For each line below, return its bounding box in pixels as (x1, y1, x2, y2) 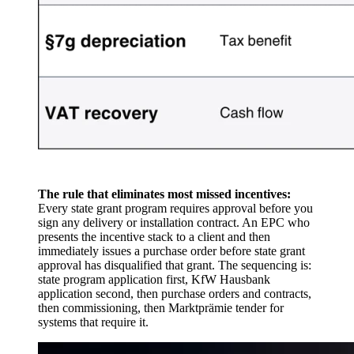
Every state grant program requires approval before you (38, 201, 313, 215)
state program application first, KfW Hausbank (38, 272, 270, 286)
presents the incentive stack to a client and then (38, 229, 270, 243)
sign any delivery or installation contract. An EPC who (38, 215, 310, 229)
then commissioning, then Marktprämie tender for (38, 300, 284, 314)
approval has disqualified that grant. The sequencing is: (38, 258, 311, 272)
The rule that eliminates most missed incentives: (38, 186, 291, 201)
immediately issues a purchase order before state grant (38, 243, 305, 258)
